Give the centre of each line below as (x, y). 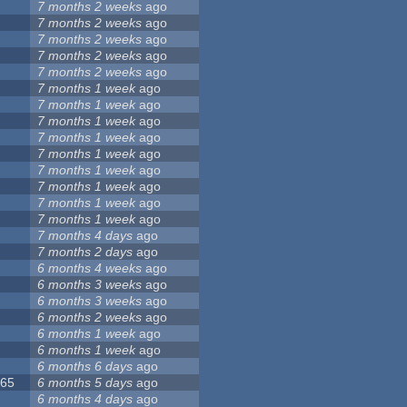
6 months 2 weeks (90, 318)
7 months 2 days (85, 252)
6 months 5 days (85, 383)
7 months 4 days (85, 236)
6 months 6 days (85, 367)
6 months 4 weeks (90, 268)
